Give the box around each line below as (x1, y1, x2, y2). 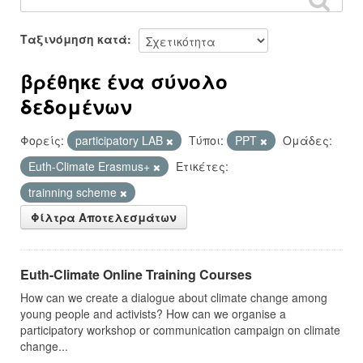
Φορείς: (20, 132, 64, 149)
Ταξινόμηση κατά (20, 31, 127, 48)
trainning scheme (28, 184, 120, 201)
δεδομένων (20, 92, 132, 121)
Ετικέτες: (176, 158, 228, 175)
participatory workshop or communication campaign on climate (20, 322, 340, 339)
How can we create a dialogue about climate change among (20, 289, 327, 306)
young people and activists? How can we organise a (20, 305, 286, 322)
